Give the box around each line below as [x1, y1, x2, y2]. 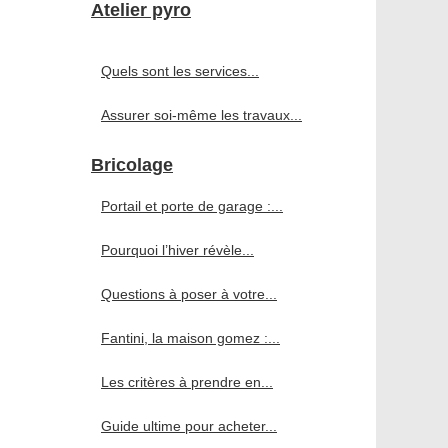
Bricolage [91, 155, 173, 176]
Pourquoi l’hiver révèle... [101, 242, 254, 259]
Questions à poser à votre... [101, 286, 277, 303]
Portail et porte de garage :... [101, 198, 283, 215]
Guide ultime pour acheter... [101, 418, 277, 435]
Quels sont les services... [101, 63, 259, 80]
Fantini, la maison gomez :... [101, 330, 280, 347]
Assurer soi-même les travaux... [101, 107, 302, 124]
